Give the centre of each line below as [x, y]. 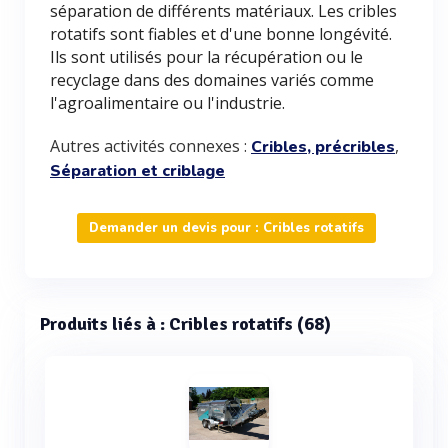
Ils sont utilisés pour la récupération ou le [206, 57]
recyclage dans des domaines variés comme [212, 80]
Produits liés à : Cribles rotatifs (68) [185, 324]
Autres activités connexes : [150, 146]
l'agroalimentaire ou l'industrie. [167, 103]
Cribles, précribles [323, 147]
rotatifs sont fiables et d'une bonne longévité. [221, 34]
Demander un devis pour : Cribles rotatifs [226, 228]
